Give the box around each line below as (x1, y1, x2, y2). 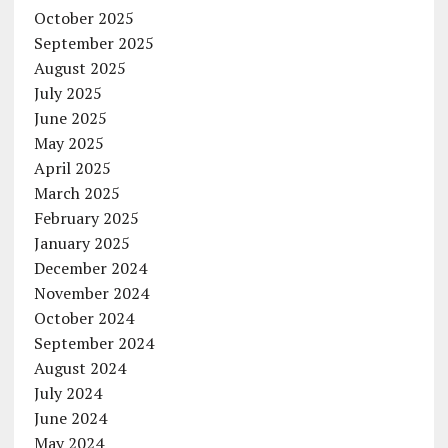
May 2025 (33, 132, 104, 154)
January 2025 (33, 232, 130, 254)
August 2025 (33, 57, 126, 79)
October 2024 (33, 307, 134, 329)
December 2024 (33, 257, 147, 279)
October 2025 (33, 7, 134, 29)
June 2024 (33, 407, 107, 429)
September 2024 (33, 332, 154, 354)
